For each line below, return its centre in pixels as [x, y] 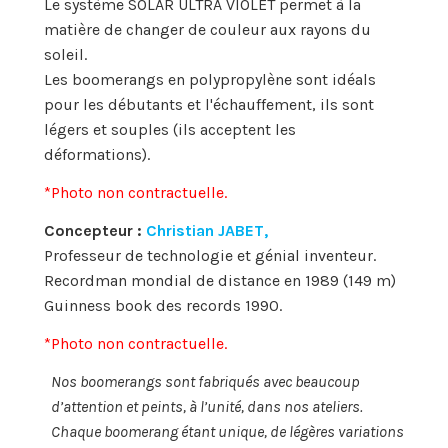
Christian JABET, [207, 231]
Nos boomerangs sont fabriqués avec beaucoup [205, 381]
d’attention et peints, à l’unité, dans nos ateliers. [207, 406]
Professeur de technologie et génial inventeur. [210, 256]
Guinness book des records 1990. [163, 306]
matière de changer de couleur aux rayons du [207, 30]
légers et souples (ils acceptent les [170, 130]
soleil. [65, 55]
